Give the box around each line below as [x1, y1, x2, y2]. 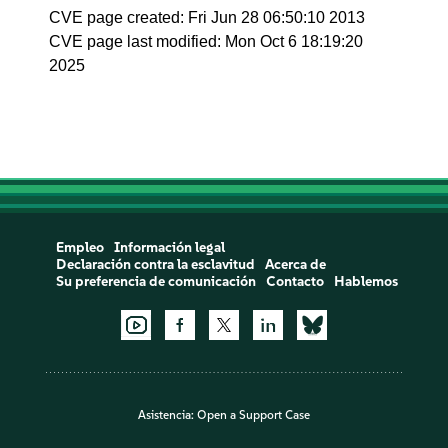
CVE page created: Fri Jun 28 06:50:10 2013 [49, 9, 366, 26]
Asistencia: [138, 408, 197, 423]
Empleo [55, 239, 104, 256]
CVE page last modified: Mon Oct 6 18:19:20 [49, 33, 364, 50]
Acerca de [264, 256, 326, 273]
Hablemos [333, 273, 398, 290]
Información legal [113, 239, 225, 256]
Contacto [265, 273, 324, 290]
